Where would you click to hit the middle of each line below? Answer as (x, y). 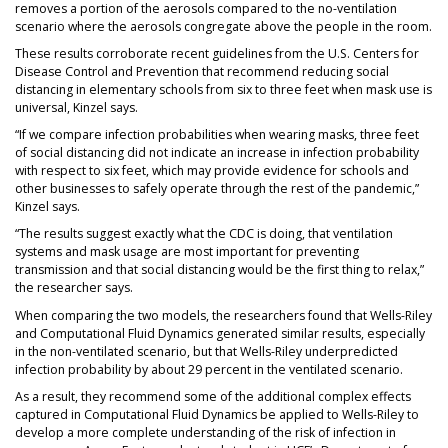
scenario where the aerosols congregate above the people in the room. (223, 26)
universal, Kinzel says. (76, 108)
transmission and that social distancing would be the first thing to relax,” (219, 270)
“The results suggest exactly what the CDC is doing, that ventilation (204, 234)
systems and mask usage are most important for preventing (187, 252)
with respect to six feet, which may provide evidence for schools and (212, 171)
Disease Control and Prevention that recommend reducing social (202, 72)
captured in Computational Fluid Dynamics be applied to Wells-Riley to (217, 414)
